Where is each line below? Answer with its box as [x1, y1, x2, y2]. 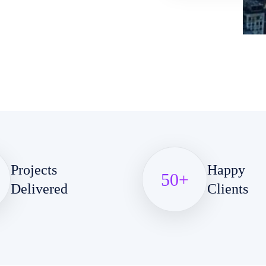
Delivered [10, 181, 68, 197]
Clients [207, 181, 248, 197]
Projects [10, 162, 57, 178]
